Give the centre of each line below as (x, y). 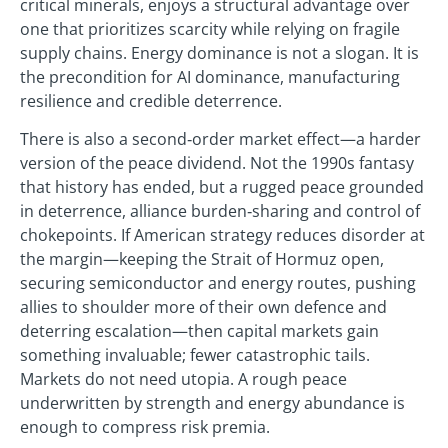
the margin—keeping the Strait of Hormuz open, (202, 259)
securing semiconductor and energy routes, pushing (218, 283)
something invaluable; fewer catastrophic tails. (195, 355)
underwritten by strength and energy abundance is (212, 403)
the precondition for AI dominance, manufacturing (210, 76)
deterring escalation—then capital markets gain (199, 331)
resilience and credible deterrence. (151, 100)
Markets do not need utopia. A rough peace (183, 379)
